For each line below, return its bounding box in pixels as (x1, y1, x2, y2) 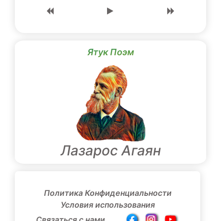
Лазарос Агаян (60, 142, 161, 159)
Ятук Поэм (87, 47, 134, 58)
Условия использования (60, 200, 155, 210)
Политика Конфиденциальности (43, 188, 172, 198)
